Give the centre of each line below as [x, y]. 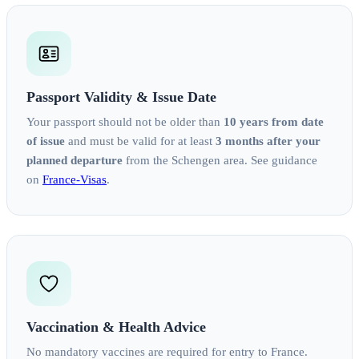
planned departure [75, 161]
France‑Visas [75, 180]
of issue [46, 141]
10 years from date [274, 122]
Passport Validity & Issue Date [121, 97]
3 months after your [268, 141]
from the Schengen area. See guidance [220, 161]
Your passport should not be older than [125, 122]
